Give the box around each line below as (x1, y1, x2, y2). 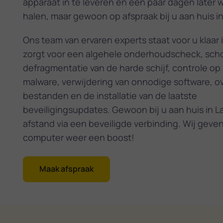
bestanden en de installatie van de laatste (22, 89, 197, 102)
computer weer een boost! (22, 131, 134, 143)
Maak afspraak (39, 163, 94, 175)
